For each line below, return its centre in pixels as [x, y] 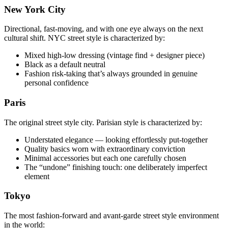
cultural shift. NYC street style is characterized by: [84, 38]
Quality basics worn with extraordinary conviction [105, 149]
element [37, 176]
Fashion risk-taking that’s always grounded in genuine [111, 74]
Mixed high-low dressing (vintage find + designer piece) [115, 55]
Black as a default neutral [65, 65]
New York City [35, 9]
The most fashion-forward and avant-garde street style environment [111, 216]
